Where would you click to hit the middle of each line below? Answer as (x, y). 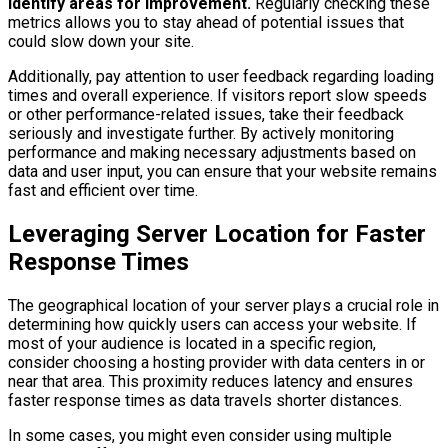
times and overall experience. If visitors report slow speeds (217, 95)
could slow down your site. (101, 41)
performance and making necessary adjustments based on (212, 152)
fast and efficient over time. (103, 190)
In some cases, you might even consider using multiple (200, 435)
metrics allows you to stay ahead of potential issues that (206, 22)
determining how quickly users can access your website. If (212, 324)
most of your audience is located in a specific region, (192, 343)
